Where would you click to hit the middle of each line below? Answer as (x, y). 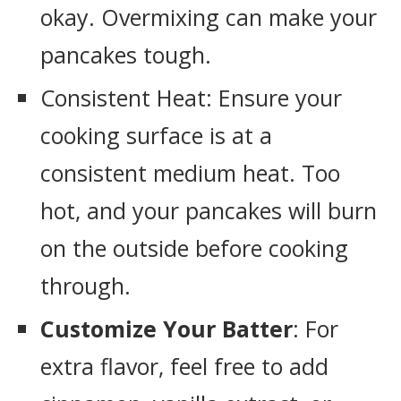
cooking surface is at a (156, 135)
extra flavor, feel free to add (184, 366)
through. (85, 286)
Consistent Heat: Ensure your (191, 98)
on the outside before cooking (194, 248)
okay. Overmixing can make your (209, 17)
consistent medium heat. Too (190, 173)
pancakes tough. (126, 55)
